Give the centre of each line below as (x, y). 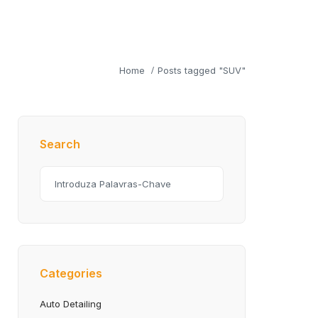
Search (60, 144)
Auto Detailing (71, 304)
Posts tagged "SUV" (202, 70)
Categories (71, 273)
